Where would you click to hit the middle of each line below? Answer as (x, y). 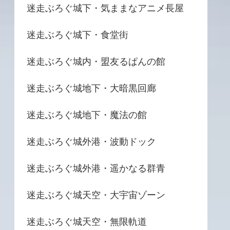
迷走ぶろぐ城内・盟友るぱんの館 (96, 61)
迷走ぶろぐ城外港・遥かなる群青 (96, 168)
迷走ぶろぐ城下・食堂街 (78, 35)
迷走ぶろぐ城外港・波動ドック (91, 141)
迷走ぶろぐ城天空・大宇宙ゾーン (96, 195)
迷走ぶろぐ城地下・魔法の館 (87, 115)
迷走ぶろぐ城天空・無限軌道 (87, 222)
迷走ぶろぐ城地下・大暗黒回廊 (91, 88)
